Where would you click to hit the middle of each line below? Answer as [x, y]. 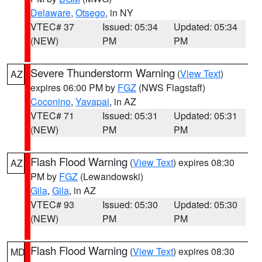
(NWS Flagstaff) [171, 87]
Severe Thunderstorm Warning [103, 73]
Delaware [51, 13]
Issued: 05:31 [130, 116]
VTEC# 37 [52, 27]
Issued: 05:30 [130, 204]
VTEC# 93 [52, 204]
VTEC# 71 [52, 116]
